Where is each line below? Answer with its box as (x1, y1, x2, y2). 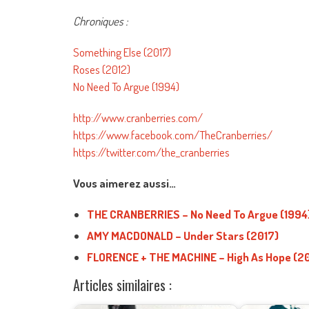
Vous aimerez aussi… (73, 176, 176, 190)
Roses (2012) (73, 62, 130, 77)
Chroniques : (73, 14, 128, 28)
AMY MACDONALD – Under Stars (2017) (87, 228, 279, 243)
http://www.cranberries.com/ (73, 110, 203, 125)
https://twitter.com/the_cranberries (73, 145, 230, 159)
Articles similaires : (73, 275, 172, 295)
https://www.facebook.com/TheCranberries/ (73, 128, 272, 142)
